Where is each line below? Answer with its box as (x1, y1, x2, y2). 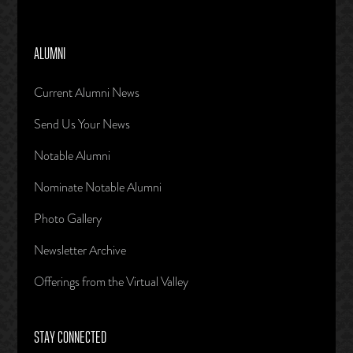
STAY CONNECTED (33, 329, 106, 347)
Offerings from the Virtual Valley (33, 272, 188, 291)
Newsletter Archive (33, 240, 126, 259)
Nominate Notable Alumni (33, 177, 162, 196)
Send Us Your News (33, 114, 130, 133)
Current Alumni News (33, 83, 139, 102)
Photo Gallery (33, 209, 102, 228)
